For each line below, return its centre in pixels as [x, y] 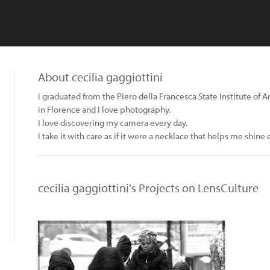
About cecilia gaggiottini [100, 77]
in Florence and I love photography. [104, 109]
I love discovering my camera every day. [113, 123]
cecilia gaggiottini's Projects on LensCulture [148, 188]
